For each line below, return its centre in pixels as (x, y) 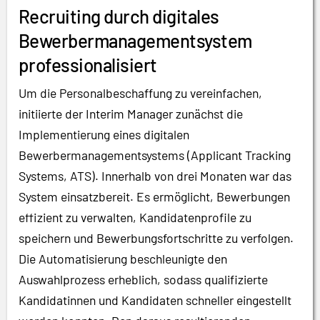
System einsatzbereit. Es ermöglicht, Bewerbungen (154, 197)
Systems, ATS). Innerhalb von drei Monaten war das (155, 176)
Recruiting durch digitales (119, 16)
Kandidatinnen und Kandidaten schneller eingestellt (155, 300)
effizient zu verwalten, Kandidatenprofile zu (135, 217)
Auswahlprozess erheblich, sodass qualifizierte (143, 280)
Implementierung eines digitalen (104, 135)
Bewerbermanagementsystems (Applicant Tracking (155, 155)
